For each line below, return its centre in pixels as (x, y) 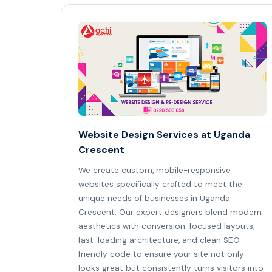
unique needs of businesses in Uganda (154, 198)
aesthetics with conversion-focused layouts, (166, 226)
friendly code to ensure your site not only (161, 254)
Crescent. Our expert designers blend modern (170, 212)
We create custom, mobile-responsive (155, 170)
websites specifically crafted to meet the (160, 184)
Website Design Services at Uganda (164, 134)
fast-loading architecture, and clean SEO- (161, 240)
